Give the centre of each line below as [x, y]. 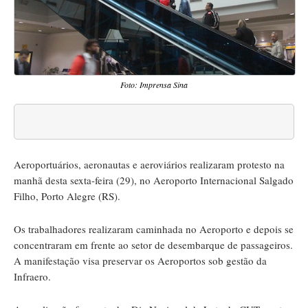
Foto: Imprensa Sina [154, 84]
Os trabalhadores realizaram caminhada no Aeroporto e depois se [154, 229]
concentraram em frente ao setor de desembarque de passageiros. [153, 244]
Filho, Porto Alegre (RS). [67, 196]
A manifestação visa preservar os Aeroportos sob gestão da [140, 260]
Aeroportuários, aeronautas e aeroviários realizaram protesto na [149, 164]
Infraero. [32, 276]
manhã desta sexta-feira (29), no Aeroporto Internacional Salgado [154, 180]
